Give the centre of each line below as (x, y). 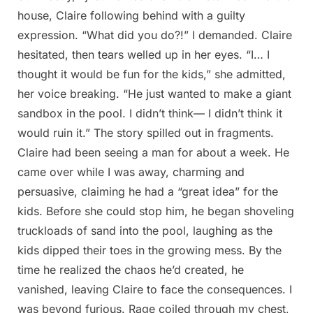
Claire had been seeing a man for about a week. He (153, 153)
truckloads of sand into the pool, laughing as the (145, 231)
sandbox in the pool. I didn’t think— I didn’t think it (150, 114)
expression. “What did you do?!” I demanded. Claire (155, 35)
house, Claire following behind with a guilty (131, 16)
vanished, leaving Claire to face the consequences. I (155, 290)
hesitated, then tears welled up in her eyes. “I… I (144, 55)
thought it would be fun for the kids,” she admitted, (152, 74)
